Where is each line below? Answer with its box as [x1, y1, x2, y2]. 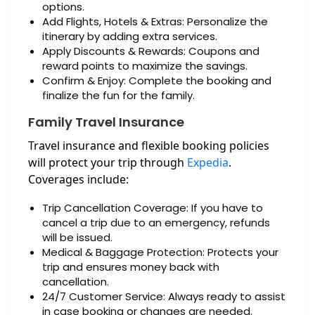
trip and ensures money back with [42, 259, 219, 275]
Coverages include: [28, 172, 129, 188]
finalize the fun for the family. [42, 88, 195, 103]
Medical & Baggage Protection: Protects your [42, 245, 278, 260]
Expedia [187, 155, 229, 171]
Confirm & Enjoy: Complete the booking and [42, 73, 271, 89]
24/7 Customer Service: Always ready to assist [42, 289, 285, 304]
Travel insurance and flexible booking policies [28, 138, 269, 154]
